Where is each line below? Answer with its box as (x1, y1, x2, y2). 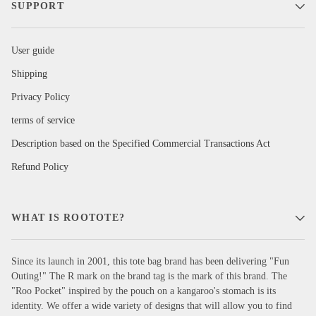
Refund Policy (11, 162, 68, 173)
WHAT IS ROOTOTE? (11, 212, 126, 224)
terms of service (11, 115, 75, 126)
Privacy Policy (11, 92, 70, 103)
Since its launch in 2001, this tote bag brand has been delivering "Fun (11, 256, 289, 267)
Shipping (11, 68, 47, 80)
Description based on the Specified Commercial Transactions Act (11, 138, 270, 150)
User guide (11, 45, 54, 56)
